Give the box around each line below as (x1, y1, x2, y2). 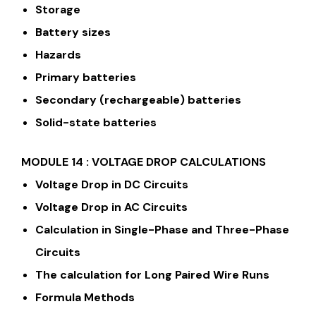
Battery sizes (35, 24, 111, 39)
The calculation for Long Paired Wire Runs (35, 267, 269, 282)
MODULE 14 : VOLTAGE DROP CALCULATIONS (21, 154, 266, 169)
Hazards (35, 47, 81, 62)
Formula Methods (35, 289, 135, 305)
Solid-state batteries (35, 114, 157, 130)
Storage (35, 1, 80, 17)
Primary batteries (35, 69, 136, 85)
